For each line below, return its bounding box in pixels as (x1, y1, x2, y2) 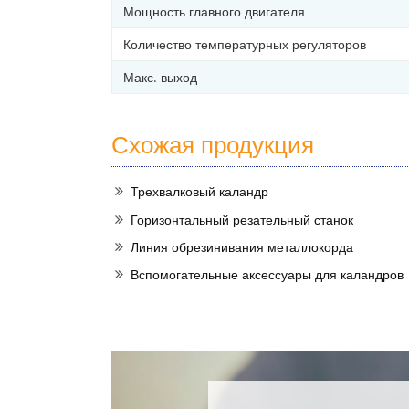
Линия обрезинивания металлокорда (130, 238, 353, 257)
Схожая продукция (111, 128, 314, 161)
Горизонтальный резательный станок (130, 210, 353, 228)
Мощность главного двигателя (123, 2, 305, 20)
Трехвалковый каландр (130, 183, 268, 201)
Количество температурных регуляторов (123, 35, 366, 53)
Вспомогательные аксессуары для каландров (130, 266, 404, 284)
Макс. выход (123, 68, 197, 86)
